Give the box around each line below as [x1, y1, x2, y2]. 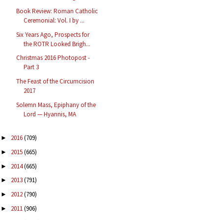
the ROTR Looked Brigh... [24, 39, 91, 48]
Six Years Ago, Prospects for [16, 30, 90, 39]
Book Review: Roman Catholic [16, 6, 98, 15]
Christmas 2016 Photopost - [16, 54, 90, 62]
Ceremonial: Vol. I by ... [24, 16, 85, 25]
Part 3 [24, 63, 39, 72]
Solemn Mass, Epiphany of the [16, 100, 96, 109]
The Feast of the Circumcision [16, 77, 95, 86]
